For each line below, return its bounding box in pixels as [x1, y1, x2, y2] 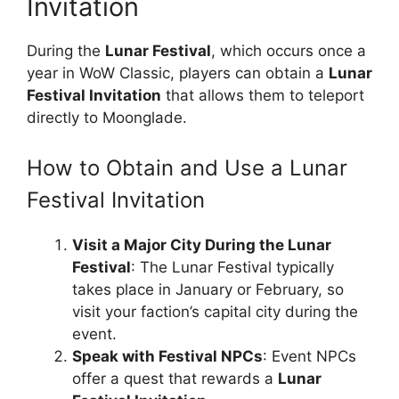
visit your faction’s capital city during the [72, 302, 358, 321]
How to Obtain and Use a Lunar [27, 154, 347, 181]
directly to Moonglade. [27, 109, 187, 126]
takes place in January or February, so [72, 280, 344, 298]
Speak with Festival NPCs [72, 346, 263, 365]
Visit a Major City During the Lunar [72, 235, 331, 254]
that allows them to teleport [161, 86, 364, 104]
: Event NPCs [263, 346, 356, 365]
